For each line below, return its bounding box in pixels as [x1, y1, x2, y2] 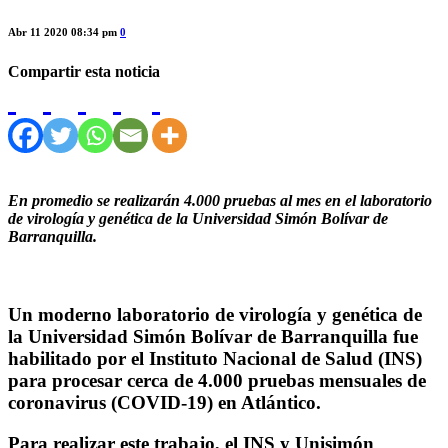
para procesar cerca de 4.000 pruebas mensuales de [8, 370, 426, 392]
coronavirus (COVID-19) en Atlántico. [8, 392, 321, 414]
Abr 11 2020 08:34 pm [8, 25, 120, 38]
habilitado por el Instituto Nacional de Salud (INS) [8, 348, 422, 370]
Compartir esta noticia [8, 62, 160, 80]
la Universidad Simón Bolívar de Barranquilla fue [8, 326, 418, 348]
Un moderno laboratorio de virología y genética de [8, 304, 422, 326]
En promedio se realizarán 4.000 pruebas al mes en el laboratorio [8, 192, 432, 210]
